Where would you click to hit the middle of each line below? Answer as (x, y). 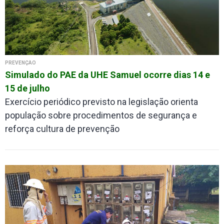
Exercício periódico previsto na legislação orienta (101, 102)
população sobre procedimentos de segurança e (101, 115)
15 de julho (27, 88)
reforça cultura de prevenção (62, 129)
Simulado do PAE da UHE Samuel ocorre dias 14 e (107, 75)
